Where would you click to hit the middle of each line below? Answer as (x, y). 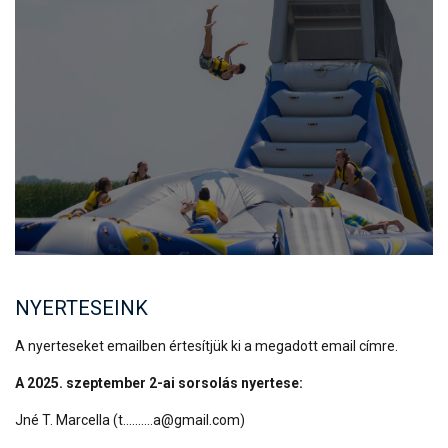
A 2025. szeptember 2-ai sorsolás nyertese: (159, 382)
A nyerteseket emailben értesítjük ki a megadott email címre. (206, 345)
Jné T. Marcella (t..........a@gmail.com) (130, 419)
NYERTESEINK (81, 307)
